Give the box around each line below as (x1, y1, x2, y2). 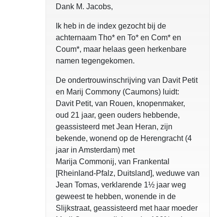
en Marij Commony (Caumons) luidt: (56, 88, 179, 96)
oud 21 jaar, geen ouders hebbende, (56, 111, 180, 120)
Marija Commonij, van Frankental (56, 157, 170, 166)
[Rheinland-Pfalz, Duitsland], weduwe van (56, 169, 200, 178)
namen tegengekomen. (56, 57, 135, 65)
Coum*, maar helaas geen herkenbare (56, 45, 186, 54)
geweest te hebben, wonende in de (56, 192, 176, 201)
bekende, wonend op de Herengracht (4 (56, 134, 192, 143)
